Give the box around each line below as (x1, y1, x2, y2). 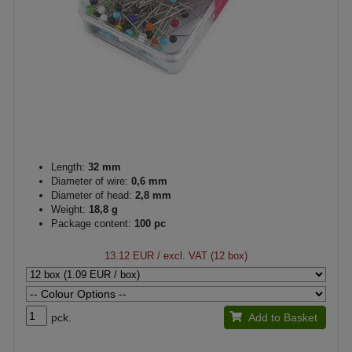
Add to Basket (247, 311, 317, 324)
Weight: (51, 203, 86, 215)
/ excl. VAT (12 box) (154, 250, 247, 262)
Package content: (51, 218, 131, 229)
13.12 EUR (104, 250, 154, 262)
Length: (51, 161, 85, 173)
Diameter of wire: (51, 175, 128, 187)
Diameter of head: (51, 189, 132, 201)
